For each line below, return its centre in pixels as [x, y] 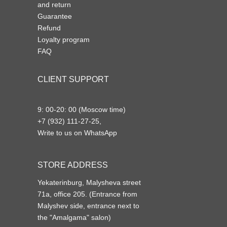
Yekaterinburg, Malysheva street [89, 182]
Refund [49, 28]
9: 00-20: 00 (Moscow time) [82, 109]
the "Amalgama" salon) [74, 217]
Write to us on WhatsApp [77, 133]
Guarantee [55, 16]
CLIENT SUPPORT [73, 79]
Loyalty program [64, 39]
